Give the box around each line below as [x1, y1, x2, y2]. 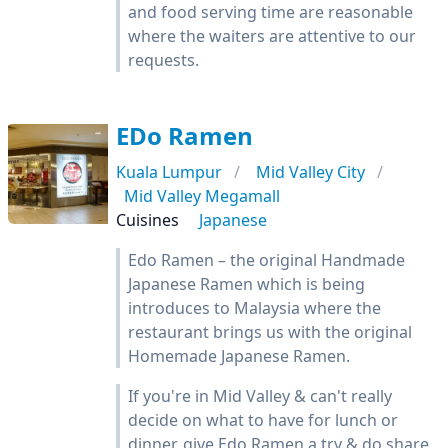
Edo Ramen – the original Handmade [128, 249, 405, 271]
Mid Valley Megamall [124, 185, 280, 207]
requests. [128, 49, 199, 71]
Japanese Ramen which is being [128, 273, 365, 295]
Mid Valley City [256, 161, 365, 183]
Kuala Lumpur [116, 161, 222, 183]
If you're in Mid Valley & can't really [128, 385, 392, 407]
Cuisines [116, 209, 179, 231]
